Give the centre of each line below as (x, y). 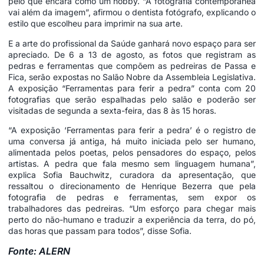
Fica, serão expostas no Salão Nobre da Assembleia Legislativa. (132, 77)
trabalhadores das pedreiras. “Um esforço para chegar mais (132, 208)
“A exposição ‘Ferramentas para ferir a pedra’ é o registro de (132, 130)
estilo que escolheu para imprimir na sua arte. (95, 24)
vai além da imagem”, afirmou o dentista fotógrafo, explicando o (132, 12)
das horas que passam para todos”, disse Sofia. (100, 230)
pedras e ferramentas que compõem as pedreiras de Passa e (132, 65)
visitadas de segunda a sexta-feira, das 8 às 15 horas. (112, 110)
